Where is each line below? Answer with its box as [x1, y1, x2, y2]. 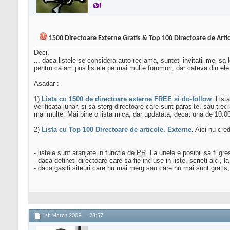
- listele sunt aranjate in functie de [34, 149, 137, 157]
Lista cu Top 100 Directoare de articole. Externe [42, 126, 191, 134]
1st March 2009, [42, 213, 84, 219]
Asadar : [34, 80, 59, 88]
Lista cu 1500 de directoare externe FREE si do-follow [42, 95, 212, 103]
